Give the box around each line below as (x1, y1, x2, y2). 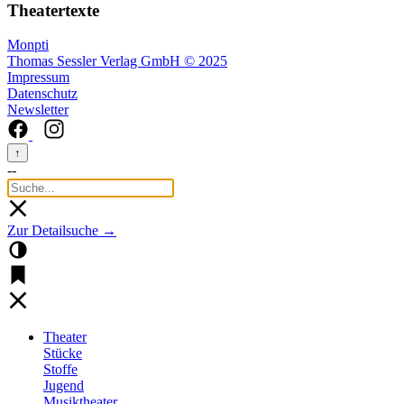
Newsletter (7, 102, 69, 118)
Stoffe (43, 362, 78, 378)
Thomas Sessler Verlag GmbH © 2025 (7, 53, 227, 69)
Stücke (43, 345, 82, 362)
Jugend (43, 378, 84, 394)
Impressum (7, 69, 69, 86)
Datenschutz (7, 86, 78, 102)
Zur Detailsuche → (7, 223, 116, 239)
